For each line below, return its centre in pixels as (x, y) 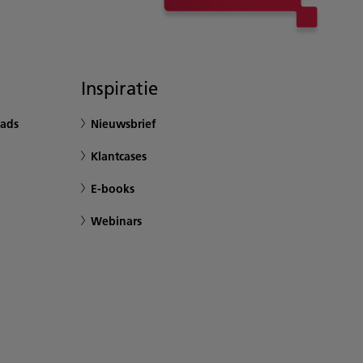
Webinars (116, 221)
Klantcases (119, 156)
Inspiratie (120, 88)
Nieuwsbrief (123, 124)
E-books (113, 189)
